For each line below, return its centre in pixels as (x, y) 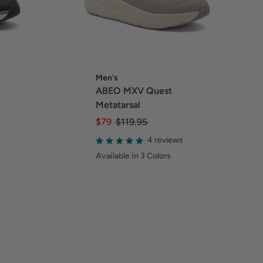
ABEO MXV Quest (134, 90)
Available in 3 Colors (133, 156)
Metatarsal (118, 104)
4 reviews (165, 140)
